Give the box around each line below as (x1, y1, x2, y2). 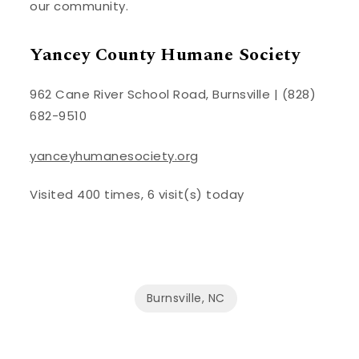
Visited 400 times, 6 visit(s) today (30, 186, 244, 204)
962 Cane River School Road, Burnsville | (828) (30, 86, 317, 103)
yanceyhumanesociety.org (30, 147, 199, 164)
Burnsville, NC (146, 290, 225, 307)
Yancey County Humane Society (30, 42, 301, 69)
